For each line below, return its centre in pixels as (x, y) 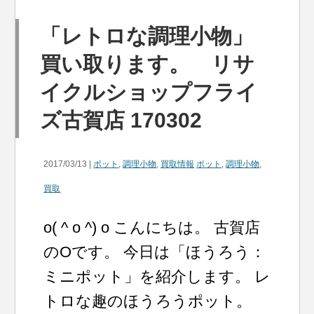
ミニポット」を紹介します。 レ (157, 277)
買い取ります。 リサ (148, 64)
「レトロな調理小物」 (147, 36)
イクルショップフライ (149, 92)
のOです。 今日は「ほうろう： (155, 252)
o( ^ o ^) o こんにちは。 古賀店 (152, 227)
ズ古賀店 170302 (121, 120)
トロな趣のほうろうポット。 (148, 301)
